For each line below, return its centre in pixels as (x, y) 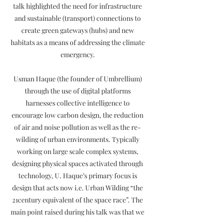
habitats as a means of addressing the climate (77, 42)
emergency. (77, 54)
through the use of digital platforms (77, 91)
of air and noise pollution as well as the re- (77, 127)
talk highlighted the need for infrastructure (77, 6)
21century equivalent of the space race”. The (77, 200)
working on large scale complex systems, (77, 151)
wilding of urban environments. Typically (77, 139)
